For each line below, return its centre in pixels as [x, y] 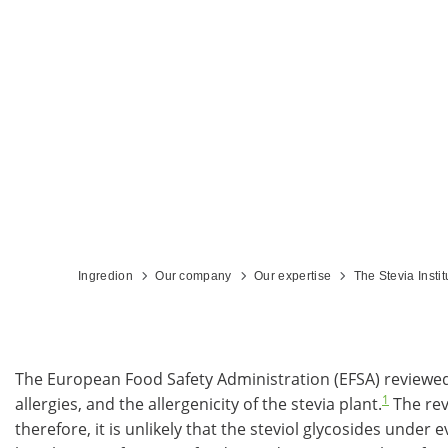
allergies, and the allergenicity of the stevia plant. [198, 404]
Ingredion [105, 276]
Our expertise [293, 276]
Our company [193, 276]
